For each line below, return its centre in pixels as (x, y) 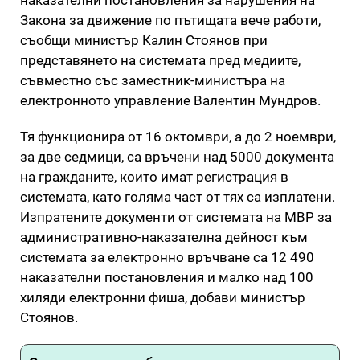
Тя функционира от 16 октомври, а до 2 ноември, (178, 136)
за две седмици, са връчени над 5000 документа (177, 156)
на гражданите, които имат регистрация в (154, 176)
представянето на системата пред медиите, (160, 60)
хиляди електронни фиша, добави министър (163, 297)
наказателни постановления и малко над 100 (167, 277)
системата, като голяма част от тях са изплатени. (178, 196)
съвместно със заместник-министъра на (153, 80)
